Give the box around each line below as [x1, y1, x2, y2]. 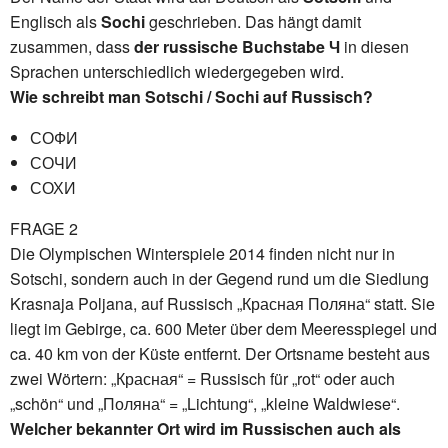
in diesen [340, 34, 409, 58]
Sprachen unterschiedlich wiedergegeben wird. [10, 59, 344, 83]
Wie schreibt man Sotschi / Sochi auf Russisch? [10, 84, 373, 108]
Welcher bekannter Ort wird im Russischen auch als [10, 416, 401, 440]
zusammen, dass [10, 34, 134, 58]
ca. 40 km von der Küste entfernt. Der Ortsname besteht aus [10, 341, 430, 365]
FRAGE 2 [10, 216, 78, 240]
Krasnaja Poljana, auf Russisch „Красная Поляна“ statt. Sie [10, 291, 435, 315]
